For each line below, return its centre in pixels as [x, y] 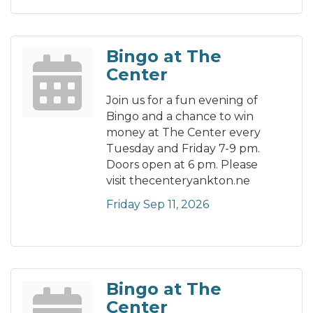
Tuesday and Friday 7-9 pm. [183, 149]
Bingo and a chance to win [180, 117]
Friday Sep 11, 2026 [158, 205]
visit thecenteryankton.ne [178, 181]
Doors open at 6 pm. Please [182, 165]
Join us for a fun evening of [182, 101]
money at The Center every [183, 133]
